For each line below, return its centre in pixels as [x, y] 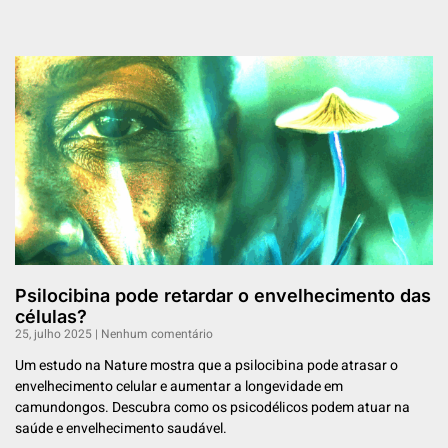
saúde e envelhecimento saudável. [121, 429]
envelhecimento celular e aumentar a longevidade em [179, 387]
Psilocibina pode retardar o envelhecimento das [223, 296]
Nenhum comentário [155, 334]
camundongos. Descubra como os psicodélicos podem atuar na [212, 408]
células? [51, 317]
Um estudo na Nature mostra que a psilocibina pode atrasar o [206, 366]
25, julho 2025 [55, 334]
